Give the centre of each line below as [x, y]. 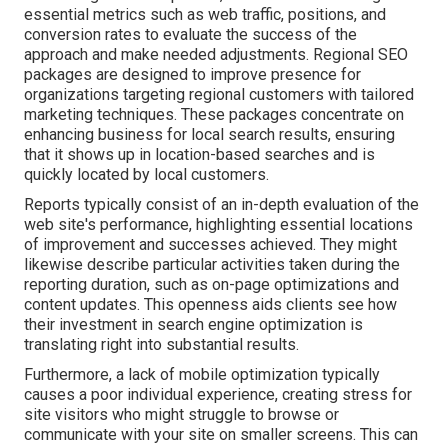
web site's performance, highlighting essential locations [218, 225]
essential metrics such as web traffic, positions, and [205, 15]
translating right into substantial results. [161, 345]
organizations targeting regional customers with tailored [219, 95]
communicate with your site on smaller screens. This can [221, 435]
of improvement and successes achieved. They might [210, 245]
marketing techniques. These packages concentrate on [214, 115]
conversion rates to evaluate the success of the [190, 35]
